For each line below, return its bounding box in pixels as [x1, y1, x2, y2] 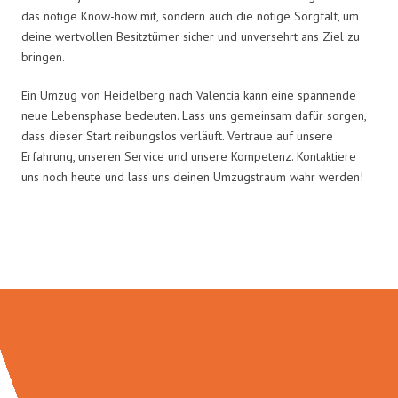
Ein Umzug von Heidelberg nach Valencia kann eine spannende [21, 86, 356, 103]
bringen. [21, 48, 65, 65]
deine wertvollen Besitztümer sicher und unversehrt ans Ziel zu [21, 28, 360, 44]
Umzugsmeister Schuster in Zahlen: [14, 234, 384, 268]
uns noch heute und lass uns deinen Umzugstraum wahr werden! [21, 168, 363, 185]
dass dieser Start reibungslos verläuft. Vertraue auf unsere [21, 127, 333, 144]
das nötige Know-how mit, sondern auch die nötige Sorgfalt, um [21, 7, 359, 24]
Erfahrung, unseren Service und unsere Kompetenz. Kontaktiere [21, 147, 356, 164]
